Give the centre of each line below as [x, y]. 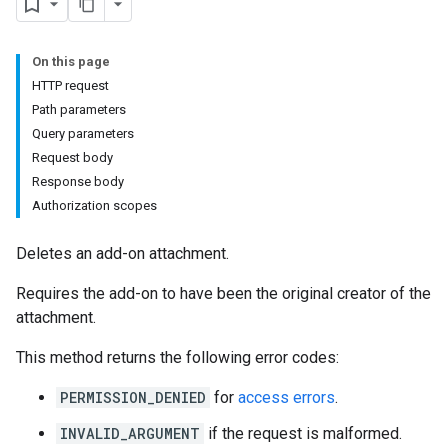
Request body [72, 157]
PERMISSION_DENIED [133, 397]
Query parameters [83, 133]
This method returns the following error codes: [177, 357]
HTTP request [70, 85]
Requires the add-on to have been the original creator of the [223, 293]
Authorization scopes [94, 205]
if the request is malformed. [303, 433]
